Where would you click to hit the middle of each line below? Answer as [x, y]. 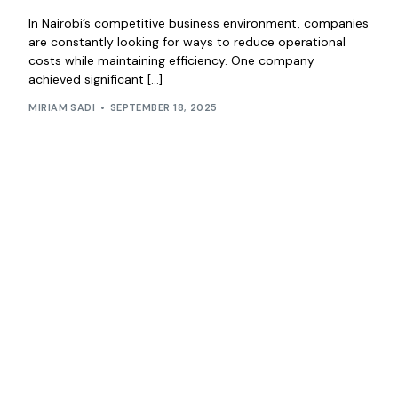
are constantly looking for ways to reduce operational [187, 41]
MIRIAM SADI [62, 108]
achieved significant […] [96, 79]
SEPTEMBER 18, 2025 [163, 108]
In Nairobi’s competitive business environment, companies [199, 23]
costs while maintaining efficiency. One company [172, 60]
